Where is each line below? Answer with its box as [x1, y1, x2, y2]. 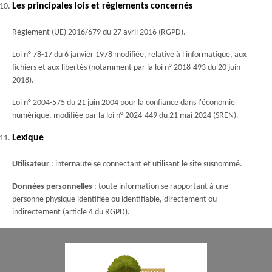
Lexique [12, 133, 44, 143]
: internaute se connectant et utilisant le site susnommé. [49, 160, 242, 169]
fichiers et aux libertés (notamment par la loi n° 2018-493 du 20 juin [12, 63, 240, 72]
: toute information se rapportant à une [92, 182, 228, 191]
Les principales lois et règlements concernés [12, 1, 192, 11]
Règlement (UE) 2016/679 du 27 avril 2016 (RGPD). [12, 28, 186, 37]
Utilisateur [12, 160, 49, 169]
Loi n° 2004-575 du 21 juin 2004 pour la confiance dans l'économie [12, 98, 235, 107]
